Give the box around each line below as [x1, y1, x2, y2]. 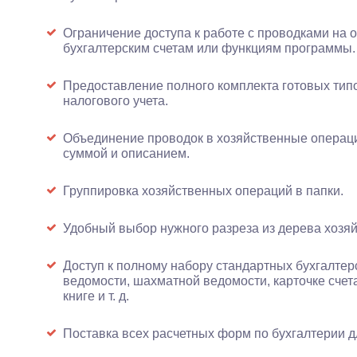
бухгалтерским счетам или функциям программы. [62, 41, 355, 55]
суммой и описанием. [62, 147, 190, 160]
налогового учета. [62, 94, 168, 108]
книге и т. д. [62, 289, 129, 303]
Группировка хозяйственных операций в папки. [62, 184, 343, 198]
